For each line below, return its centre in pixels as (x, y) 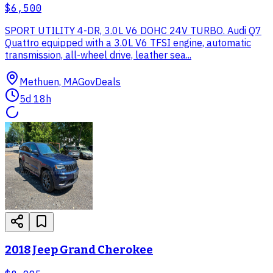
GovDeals (99, 81)
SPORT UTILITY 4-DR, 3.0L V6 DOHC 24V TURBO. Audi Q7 (133, 30)
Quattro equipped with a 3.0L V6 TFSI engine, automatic (128, 42)
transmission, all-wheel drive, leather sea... (98, 55)
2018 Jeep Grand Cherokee (79, 250)
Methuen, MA (49, 81)
